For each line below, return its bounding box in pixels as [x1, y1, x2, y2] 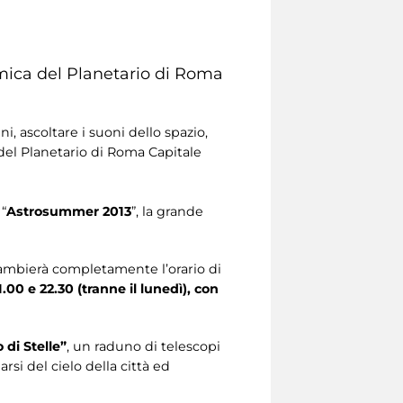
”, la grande [131, 202, 203, 219]
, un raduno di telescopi [67, 337, 220, 354]
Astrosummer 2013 [6, 202, 131, 219]
